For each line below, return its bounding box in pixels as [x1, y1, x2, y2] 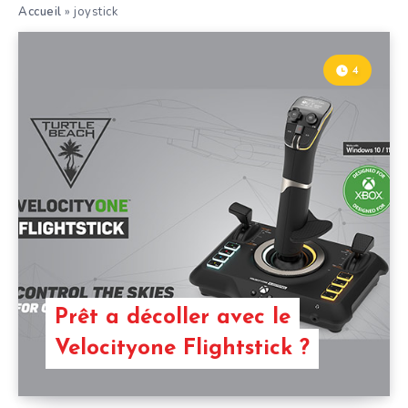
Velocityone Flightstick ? [55, 338, 310, 360]
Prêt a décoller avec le [55, 307, 291, 329]
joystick [74, 4, 117, 20]
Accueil [18, 4, 62, 20]
